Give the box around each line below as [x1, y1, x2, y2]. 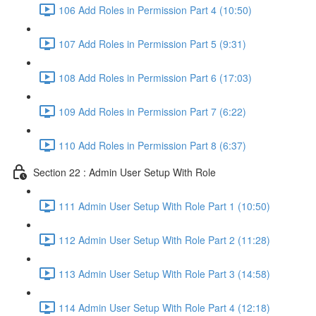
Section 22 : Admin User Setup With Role [33, 164, 216, 179]
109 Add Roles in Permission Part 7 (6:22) [59, 104, 246, 119]
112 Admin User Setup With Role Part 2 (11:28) [59, 232, 270, 247]
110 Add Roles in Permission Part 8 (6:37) [59, 138, 246, 152]
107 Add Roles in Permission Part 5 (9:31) [59, 36, 246, 51]
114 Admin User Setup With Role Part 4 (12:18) [59, 300, 270, 315]
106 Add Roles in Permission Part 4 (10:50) [59, 2, 252, 17]
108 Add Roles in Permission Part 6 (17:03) [59, 70, 252, 85]
